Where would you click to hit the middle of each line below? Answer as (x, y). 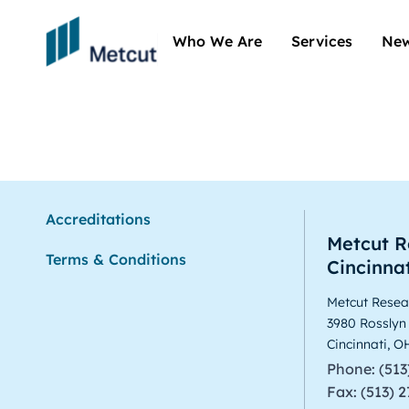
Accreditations (98, 219)
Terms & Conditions (116, 259)
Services (322, 42)
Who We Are (217, 42)
